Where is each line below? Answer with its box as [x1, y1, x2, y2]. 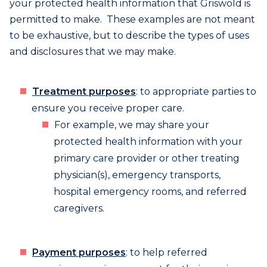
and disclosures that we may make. [10, 46, 176, 57]
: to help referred [126, 247, 207, 258]
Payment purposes [32, 247, 126, 258]
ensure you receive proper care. [32, 103, 184, 114]
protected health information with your [54, 136, 243, 147]
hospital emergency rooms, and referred [54, 186, 247, 197]
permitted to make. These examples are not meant [10, 14, 255, 25]
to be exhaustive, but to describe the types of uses [10, 30, 249, 41]
